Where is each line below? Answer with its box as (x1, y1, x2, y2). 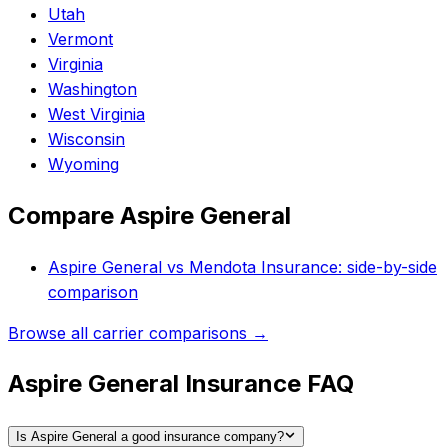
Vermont (48, 28, 113, 49)
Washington (48, 78, 137, 99)
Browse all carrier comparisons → (8, 322, 268, 343)
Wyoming (48, 153, 119, 174)
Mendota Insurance (189, 256, 338, 277)
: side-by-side (338, 256, 437, 277)
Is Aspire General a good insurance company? (16, 429, 284, 445)
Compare (8, 200, 120, 230)
